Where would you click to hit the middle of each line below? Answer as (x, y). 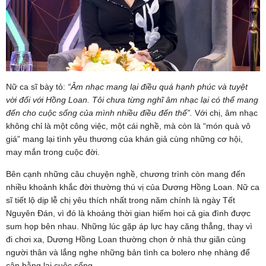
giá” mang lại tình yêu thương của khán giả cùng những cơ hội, (124, 139)
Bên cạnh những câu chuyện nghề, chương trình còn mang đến (126, 174)
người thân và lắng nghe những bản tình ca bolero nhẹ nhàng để (128, 252)
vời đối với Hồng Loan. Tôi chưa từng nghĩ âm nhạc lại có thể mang (132, 99)
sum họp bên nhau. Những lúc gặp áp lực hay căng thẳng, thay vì (129, 226)
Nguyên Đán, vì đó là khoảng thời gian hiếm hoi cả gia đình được (128, 213)
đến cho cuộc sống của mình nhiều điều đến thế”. (99, 113)
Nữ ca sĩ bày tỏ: (37, 86)
